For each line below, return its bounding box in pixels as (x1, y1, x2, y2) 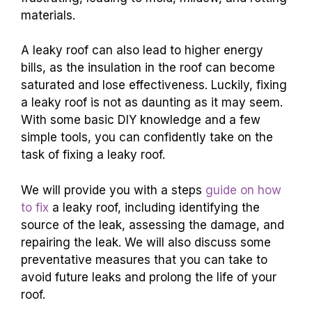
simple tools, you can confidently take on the (21, 130, 273, 144)
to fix (21, 200, 49, 214)
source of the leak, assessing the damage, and (21, 217, 284, 232)
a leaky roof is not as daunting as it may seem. (21, 95, 283, 109)
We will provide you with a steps (21, 182, 205, 197)
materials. (21, 8, 75, 22)
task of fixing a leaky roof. (21, 148, 165, 162)
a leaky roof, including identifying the (49, 200, 260, 214)
